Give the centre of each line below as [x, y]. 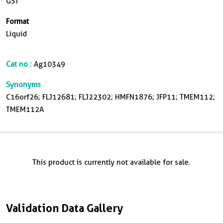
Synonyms [23, 85]
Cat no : [19, 64]
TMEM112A [25, 110]
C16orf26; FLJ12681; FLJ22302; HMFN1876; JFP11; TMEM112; [111, 97]
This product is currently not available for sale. [111, 162]
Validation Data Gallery [64, 208]
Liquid [16, 34]
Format [17, 21]
